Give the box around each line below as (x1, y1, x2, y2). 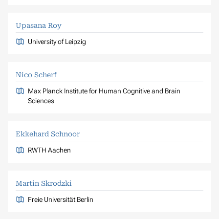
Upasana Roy (16, 21, 62, 29)
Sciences (27, 96, 54, 105)
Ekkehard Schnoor (16, 130, 80, 138)
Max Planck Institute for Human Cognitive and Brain (27, 87, 180, 95)
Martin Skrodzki (16, 179, 72, 187)
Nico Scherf (16, 70, 57, 79)
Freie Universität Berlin (27, 195, 93, 203)
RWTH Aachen (27, 146, 71, 154)
